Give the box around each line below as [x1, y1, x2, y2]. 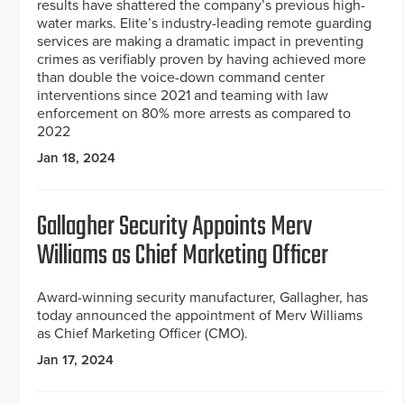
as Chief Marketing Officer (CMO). [37, 325, 248, 344]
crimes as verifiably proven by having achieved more [37, 50, 366, 69]
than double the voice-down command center [37, 69, 325, 87]
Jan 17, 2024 [37, 352, 114, 369]
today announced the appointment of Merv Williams [37, 307, 363, 326]
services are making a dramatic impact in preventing [37, 32, 363, 51]
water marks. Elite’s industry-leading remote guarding [37, 14, 372, 33]
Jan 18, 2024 [37, 150, 115, 167]
